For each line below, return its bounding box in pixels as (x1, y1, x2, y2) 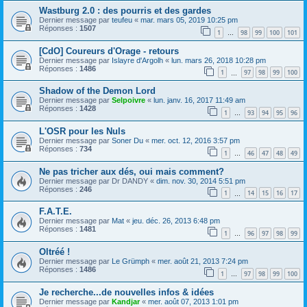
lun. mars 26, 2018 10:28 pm (171, 56, 266, 64)
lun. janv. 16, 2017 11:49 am (153, 96, 245, 105)
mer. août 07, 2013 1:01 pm (148, 297, 238, 306)
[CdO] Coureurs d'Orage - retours (39, 45, 179, 56)
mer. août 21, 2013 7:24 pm (158, 256, 248, 265)
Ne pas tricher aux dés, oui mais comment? (39, 166, 224, 177)
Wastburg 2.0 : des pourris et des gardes (39, 5, 211, 16)
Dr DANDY (112, 176, 148, 185)
